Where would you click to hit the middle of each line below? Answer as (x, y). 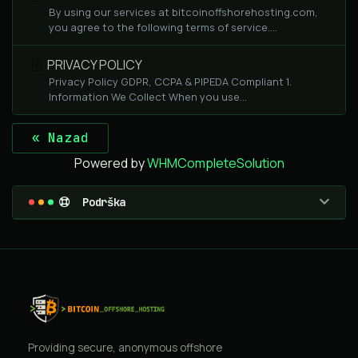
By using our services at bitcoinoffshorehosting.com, (183, 12)
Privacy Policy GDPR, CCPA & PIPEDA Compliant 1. (170, 82)
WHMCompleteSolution (215, 163)
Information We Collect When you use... (148, 97)
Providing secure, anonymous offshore (125, 348)
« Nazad (61, 138)
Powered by (110, 163)
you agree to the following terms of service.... (163, 27)
